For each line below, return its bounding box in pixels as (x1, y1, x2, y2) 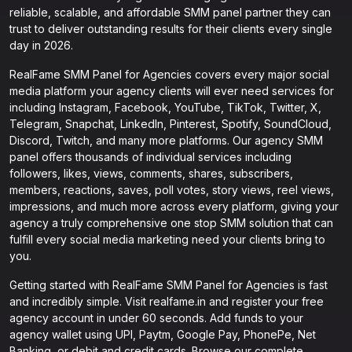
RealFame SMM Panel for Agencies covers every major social (9, 68, 329, 81)
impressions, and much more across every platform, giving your (9, 200, 339, 213)
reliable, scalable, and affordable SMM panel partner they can (9, 5, 331, 19)
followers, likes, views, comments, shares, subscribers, (9, 167, 293, 180)
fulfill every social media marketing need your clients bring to (9, 233, 325, 246)
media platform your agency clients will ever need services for (9, 84, 334, 97)
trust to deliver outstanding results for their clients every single (9, 22, 332, 35)
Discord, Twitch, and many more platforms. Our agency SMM (9, 134, 323, 147)
